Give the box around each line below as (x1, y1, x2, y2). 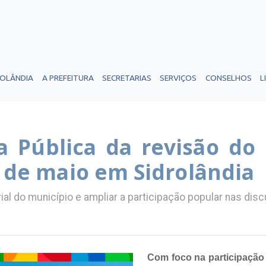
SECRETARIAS (102, 73, 151, 83)
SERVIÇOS (160, 73, 197, 83)
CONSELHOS (205, 73, 252, 83)
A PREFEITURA (42, 73, 94, 83)
